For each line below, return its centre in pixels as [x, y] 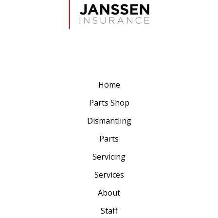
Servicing [109, 157]
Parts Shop [109, 103]
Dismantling [109, 121]
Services [109, 175]
